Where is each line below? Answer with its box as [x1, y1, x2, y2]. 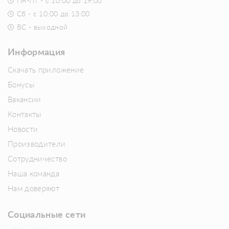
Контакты [8, 111, 41, 119]
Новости [8, 126, 38, 134]
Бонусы [8, 81, 35, 89]
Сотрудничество [8, 155, 67, 164]
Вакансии [8, 96, 41, 104]
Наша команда [8, 170, 60, 178]
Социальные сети [8, 211, 86, 220]
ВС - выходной [17, 24, 68, 32]
